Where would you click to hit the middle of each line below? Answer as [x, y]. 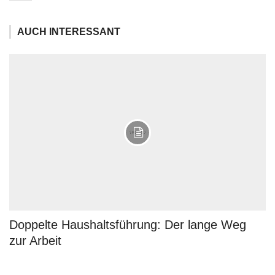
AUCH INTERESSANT [69, 32]
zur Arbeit [35, 241]
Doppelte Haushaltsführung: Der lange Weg [128, 225]
